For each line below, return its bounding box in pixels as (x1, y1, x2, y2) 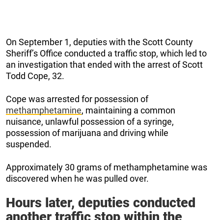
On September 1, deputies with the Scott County (6, 36, 193, 47)
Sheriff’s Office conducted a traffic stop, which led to (6, 48, 207, 58)
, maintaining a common (82, 105, 175, 115)
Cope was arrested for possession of (6, 93, 148, 104)
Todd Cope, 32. (6, 70, 64, 81)
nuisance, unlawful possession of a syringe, (6, 116, 174, 127)
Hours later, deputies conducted (6, 194, 195, 211)
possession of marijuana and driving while (6, 127, 168, 138)
